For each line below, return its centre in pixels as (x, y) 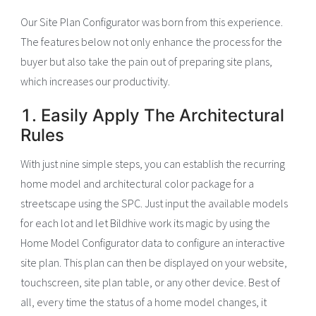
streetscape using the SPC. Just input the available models (154, 203)
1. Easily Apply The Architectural (153, 116)
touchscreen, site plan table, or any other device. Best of (151, 282)
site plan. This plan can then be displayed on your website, (154, 263)
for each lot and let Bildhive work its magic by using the (146, 223)
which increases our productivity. (96, 81)
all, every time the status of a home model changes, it (144, 302)
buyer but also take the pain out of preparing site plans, (147, 62)
